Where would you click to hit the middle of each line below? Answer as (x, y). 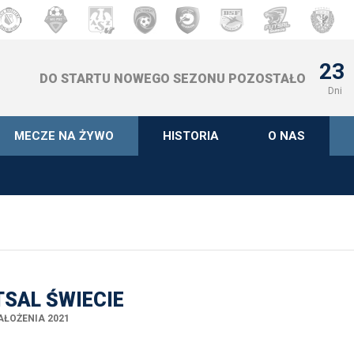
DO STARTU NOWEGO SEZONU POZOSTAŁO (172, 79)
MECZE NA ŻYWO (64, 136)
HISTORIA (191, 136)
